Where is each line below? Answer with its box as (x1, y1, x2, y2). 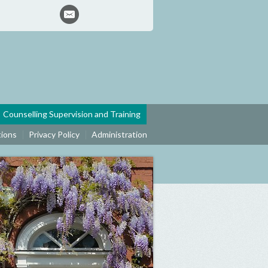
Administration (92, 129, 147, 139)
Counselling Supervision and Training (3, 109, 141, 119)
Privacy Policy (29, 129, 80, 139)
